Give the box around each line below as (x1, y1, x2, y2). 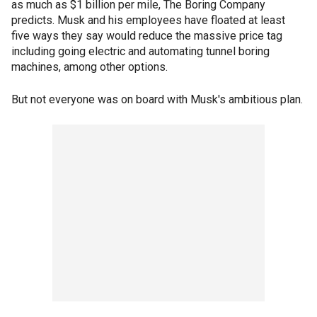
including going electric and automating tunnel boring (11, 45, 270, 58)
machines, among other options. (11, 60, 168, 74)
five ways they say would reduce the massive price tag (11, 29, 282, 42)
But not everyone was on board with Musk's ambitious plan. (11, 93, 303, 106)
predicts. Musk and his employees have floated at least (11, 13, 285, 27)
